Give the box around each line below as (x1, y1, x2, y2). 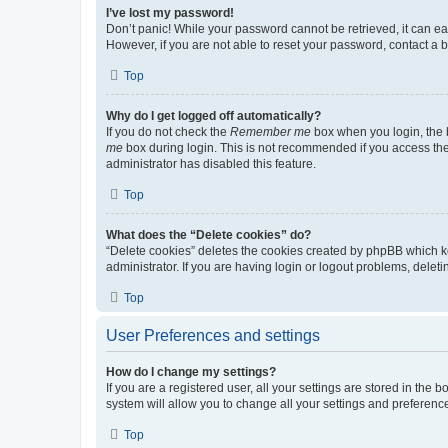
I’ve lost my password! (106, 6, 234, 20)
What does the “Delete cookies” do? (106, 228, 311, 242)
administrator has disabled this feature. (106, 157, 316, 171)
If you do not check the (106, 125, 230, 139)
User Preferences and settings (106, 327, 320, 344)
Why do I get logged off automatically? (106, 109, 321, 123)
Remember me (230, 125, 311, 139)
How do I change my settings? (106, 365, 276, 379)
